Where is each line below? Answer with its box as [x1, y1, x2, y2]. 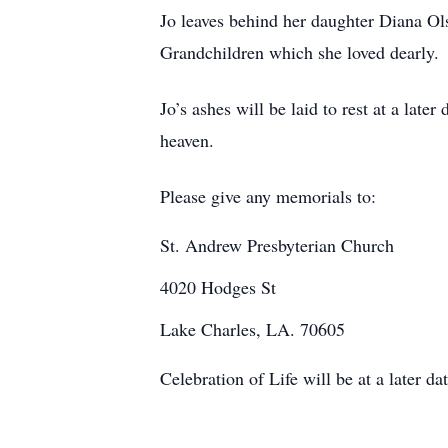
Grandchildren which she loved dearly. [160, 40, 439, 64]
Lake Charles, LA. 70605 [160, 317, 345, 341]
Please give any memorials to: [160, 184, 376, 208]
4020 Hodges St [160, 275, 276, 299]
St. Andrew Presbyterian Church [160, 233, 394, 257]
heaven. [160, 128, 214, 152]
